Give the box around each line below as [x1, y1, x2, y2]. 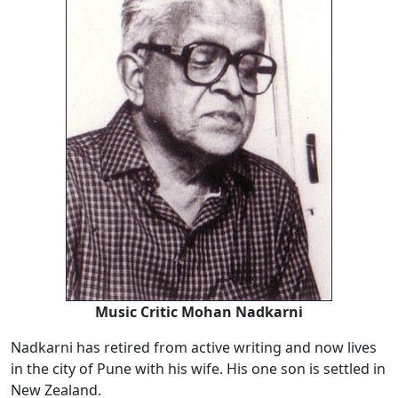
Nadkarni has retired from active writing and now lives [11, 338, 377, 358]
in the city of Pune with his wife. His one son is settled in [11, 359, 386, 379]
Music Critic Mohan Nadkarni [95, 302, 303, 322]
